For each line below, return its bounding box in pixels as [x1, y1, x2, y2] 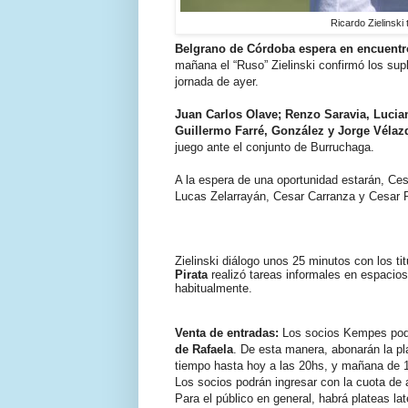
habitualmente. [175, 280, 252, 295]
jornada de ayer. [175, 74, 259, 88]
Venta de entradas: [175, 325, 279, 340]
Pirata [175, 267, 208, 281]
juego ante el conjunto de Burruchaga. [175, 139, 374, 154]
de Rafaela [175, 342, 233, 356]
